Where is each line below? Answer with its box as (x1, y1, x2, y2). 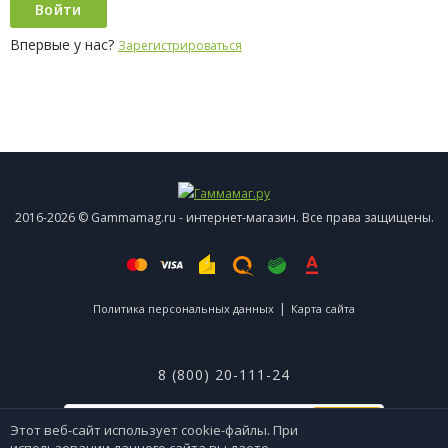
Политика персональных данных (93, 301, 274, 317)
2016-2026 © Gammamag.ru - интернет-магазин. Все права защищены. (14, 209, 434, 227)
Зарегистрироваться (118, 37, 242, 55)
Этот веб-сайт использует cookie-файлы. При (10, 421, 298, 439)
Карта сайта (291, 301, 355, 317)
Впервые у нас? (10, 35, 118, 55)
